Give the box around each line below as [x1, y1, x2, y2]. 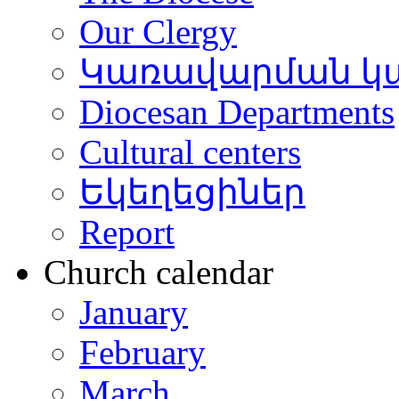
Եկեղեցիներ [79, 173, 305, 211]
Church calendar [44, 253, 273, 291]
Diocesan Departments [79, 93, 395, 131]
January [79, 293, 188, 331]
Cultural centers [79, 133, 301, 171]
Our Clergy [79, 12, 237, 51]
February [79, 333, 206, 371]
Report [79, 213, 175, 251]
